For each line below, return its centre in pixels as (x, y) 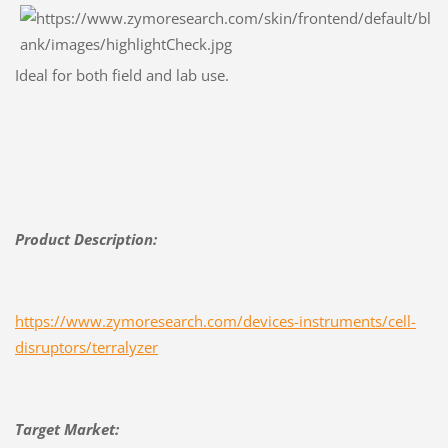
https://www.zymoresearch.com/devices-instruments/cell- (215, 320)
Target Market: (66, 428)
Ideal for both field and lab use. (121, 74)
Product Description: (85, 238)
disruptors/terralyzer (86, 346)
